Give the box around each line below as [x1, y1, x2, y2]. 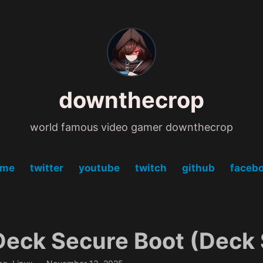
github [181, 162, 215, 174]
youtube [79, 162, 120, 174]
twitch [134, 162, 167, 174]
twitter [30, 162, 64, 174]
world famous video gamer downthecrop [30, 120, 233, 133]
